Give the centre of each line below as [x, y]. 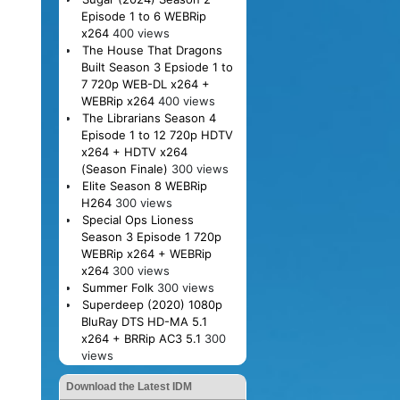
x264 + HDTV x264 [134, 151]
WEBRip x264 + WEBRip [146, 253]
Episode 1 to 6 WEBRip [143, 16]
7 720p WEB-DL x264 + [145, 83]
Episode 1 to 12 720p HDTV [157, 134]
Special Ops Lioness [137, 219]
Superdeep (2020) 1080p [152, 304]
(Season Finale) [124, 168]
